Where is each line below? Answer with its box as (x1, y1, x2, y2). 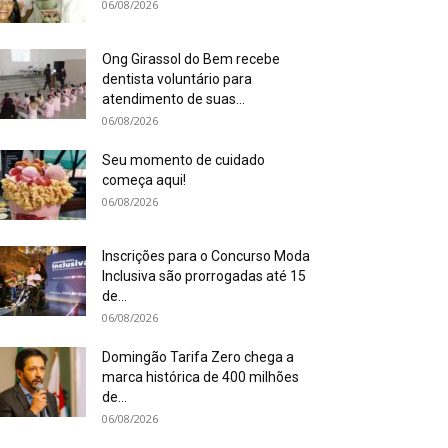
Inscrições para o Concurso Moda (102, 248, 310, 264)
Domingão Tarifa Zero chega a (102, 349, 294, 365)
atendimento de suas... (102, 91, 245, 107)
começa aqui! (102, 172, 186, 188)
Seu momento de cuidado (102, 152, 265, 168)
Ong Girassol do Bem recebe (102, 51, 280, 67)
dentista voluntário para (102, 71, 252, 87)
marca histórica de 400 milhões (102, 369, 299, 385)
